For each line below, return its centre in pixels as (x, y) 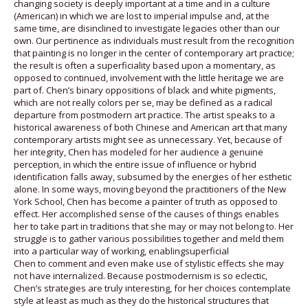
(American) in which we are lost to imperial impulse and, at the (142, 15)
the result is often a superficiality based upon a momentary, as (145, 65)
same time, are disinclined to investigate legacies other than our (147, 28)
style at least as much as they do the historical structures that (141, 300)
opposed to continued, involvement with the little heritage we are (149, 77)
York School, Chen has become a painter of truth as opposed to (146, 201)
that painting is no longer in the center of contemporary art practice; (154, 53)
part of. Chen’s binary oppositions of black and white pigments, (145, 90)
